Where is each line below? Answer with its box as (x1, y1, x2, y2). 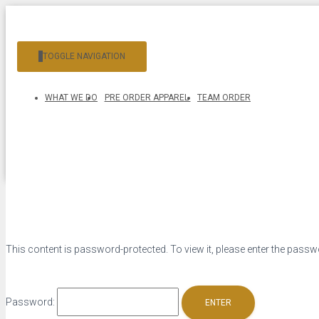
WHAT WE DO (45, 93, 98, 103)
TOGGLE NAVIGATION (43, 51, 125, 61)
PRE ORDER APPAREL (104, 93, 191, 103)
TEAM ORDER (197, 93, 251, 103)
